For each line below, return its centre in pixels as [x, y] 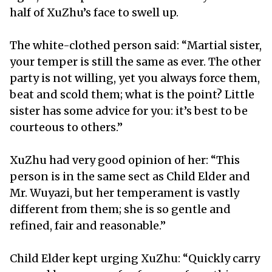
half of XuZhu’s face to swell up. [95, 12]
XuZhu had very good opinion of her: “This [125, 160]
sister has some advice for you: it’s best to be [129, 110]
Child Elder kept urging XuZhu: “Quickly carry [135, 258]
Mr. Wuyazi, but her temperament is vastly [124, 192]
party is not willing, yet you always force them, [135, 78]
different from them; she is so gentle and [120, 209]
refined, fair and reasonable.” [89, 225]
